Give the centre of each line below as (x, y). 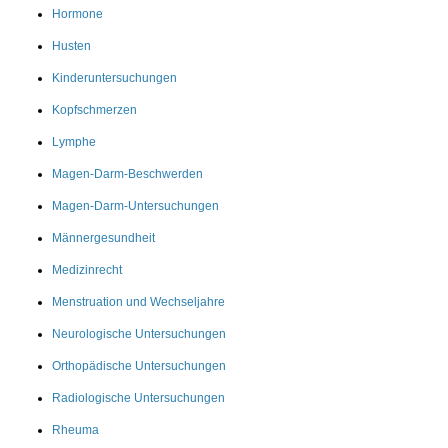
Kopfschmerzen (94, 109)
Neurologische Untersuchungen (139, 333)
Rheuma (75, 429)
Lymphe (74, 141)
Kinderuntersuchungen (114, 77)
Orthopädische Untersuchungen (139, 365)
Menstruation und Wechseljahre (138, 301)
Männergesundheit (103, 237)
